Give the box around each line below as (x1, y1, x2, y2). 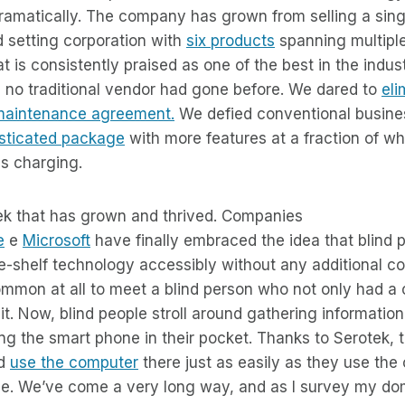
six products (186, 31, 275, 50)
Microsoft (23, 231, 90, 250)
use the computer (10, 353, 138, 372)
